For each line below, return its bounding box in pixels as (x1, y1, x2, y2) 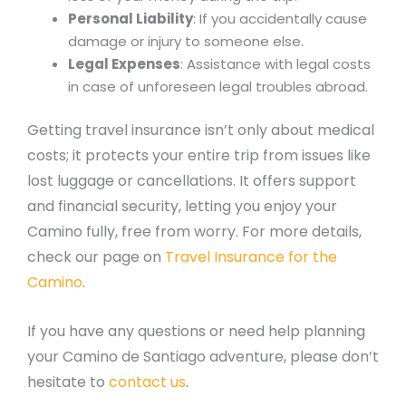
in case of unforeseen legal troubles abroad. (68, 76, 368, 96)
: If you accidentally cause (193, 8, 367, 28)
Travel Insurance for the (165, 246, 337, 267)
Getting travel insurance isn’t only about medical (27, 120, 374, 140)
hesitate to (27, 371, 109, 392)
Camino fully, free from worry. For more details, (27, 221, 362, 242)
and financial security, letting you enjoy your (27, 196, 337, 217)
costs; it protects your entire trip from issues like (27, 145, 371, 166)
